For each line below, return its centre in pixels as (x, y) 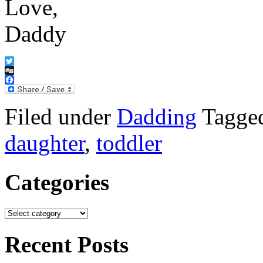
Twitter (18, 70)
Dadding (157, 117)
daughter (45, 143)
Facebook (23, 89)
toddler (129, 143)
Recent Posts (67, 245)
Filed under (61, 117)
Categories (57, 182)
